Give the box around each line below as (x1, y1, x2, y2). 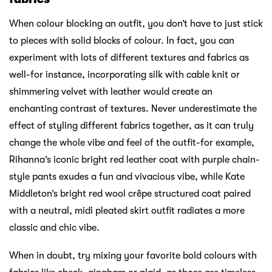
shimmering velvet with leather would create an (9, 86, 212, 98)
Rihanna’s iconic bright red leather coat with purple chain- (9, 154, 260, 166)
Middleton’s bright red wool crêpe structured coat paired (9, 188, 251, 200)
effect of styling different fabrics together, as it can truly (9, 120, 254, 132)
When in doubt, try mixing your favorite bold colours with (9, 250, 257, 262)
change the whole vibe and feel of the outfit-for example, (9, 137, 254, 149)
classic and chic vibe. (9, 222, 100, 234)
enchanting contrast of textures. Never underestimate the (9, 103, 257, 115)
